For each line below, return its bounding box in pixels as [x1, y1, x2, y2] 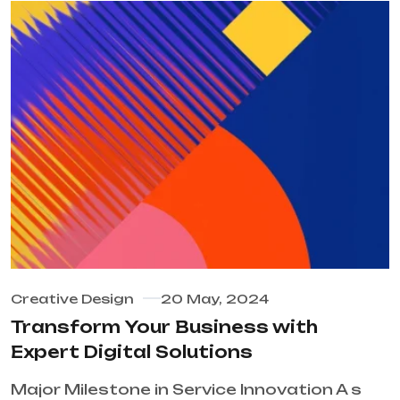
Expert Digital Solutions [11, 342, 253, 362]
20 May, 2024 [161, 291, 269, 307]
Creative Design [11, 291, 134, 307]
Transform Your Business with [11, 317, 318, 337]
